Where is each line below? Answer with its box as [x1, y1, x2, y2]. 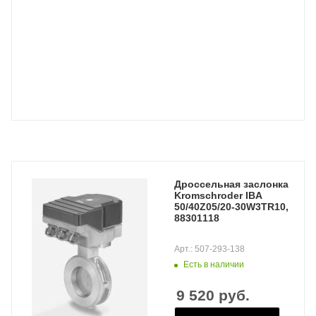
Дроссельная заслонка [174, 178, 288, 190]
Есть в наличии [183, 260, 244, 269]
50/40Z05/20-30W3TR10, [174, 201, 288, 212]
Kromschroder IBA [174, 190, 262, 201]
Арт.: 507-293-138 [174, 244, 245, 254]
